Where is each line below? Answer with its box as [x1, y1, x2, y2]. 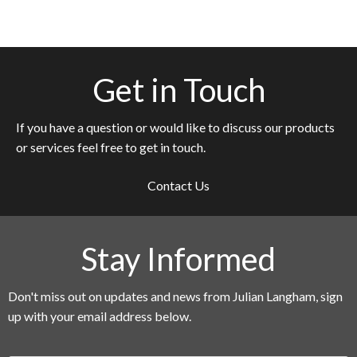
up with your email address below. [8, 308, 191, 324]
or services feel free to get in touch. [16, 139, 206, 155]
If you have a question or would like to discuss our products [16, 119, 335, 135]
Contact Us [147, 177, 210, 193]
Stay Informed [81, 239, 276, 278]
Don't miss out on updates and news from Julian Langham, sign [8, 288, 343, 304]
